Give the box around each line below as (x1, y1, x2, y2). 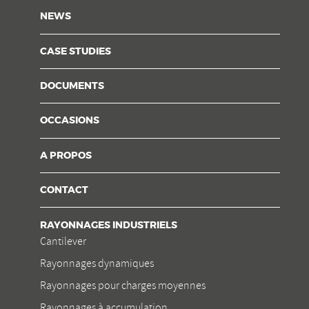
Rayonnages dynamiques (40, 256, 154, 270)
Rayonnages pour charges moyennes (40, 278, 206, 292)
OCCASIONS (40, 116, 99, 126)
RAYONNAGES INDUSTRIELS (40, 220, 177, 230)
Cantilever (40, 234, 86, 248)
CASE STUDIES (40, 46, 111, 57)
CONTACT (40, 186, 88, 196)
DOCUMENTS (40, 81, 104, 92)
